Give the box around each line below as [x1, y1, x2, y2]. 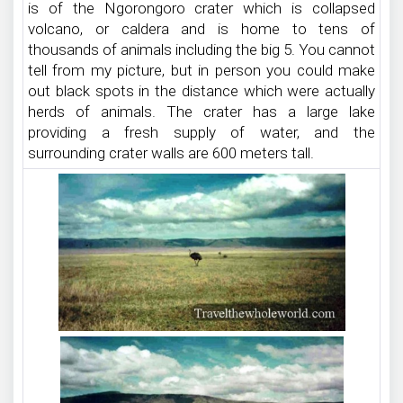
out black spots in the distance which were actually [28, 82, 375, 100]
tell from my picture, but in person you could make [28, 61, 375, 79]
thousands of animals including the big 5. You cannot [28, 40, 375, 58]
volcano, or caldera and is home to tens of [28, 20, 375, 38]
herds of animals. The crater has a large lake [28, 103, 375, 121]
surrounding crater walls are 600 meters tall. [28, 144, 314, 162]
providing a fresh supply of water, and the [28, 123, 375, 141]
